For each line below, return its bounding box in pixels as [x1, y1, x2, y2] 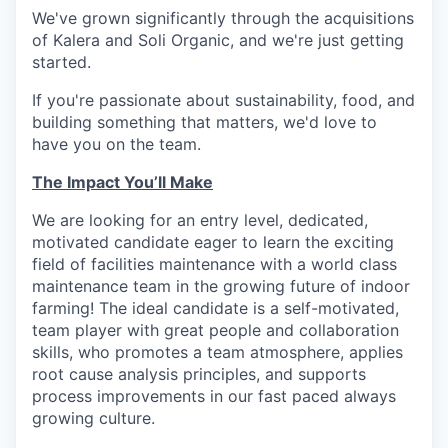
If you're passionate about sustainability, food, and [32, 90, 415, 111]
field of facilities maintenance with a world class [32, 254, 397, 275]
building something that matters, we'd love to [32, 112, 377, 133]
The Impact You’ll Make [32, 172, 213, 193]
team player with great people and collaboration [32, 320, 399, 341]
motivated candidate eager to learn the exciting [32, 232, 394, 253]
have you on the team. [32, 134, 201, 155]
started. [32, 52, 91, 73]
